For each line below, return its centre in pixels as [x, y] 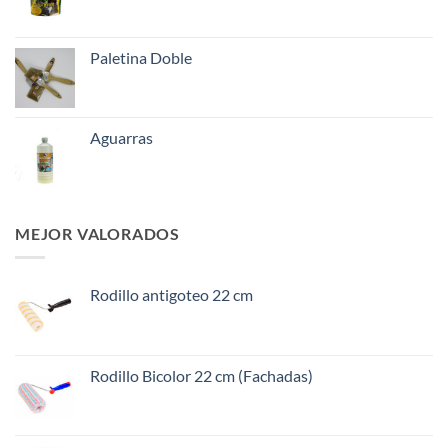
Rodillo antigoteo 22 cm [171, 295]
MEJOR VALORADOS [97, 233]
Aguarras [121, 137]
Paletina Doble [141, 57]
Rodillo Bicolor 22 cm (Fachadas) [201, 376]
